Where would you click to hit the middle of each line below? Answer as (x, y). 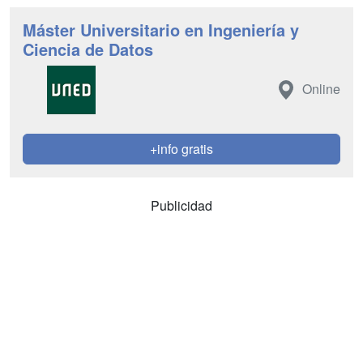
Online (321, 88)
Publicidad (181, 205)
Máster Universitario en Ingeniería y (161, 30)
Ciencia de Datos (88, 49)
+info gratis (181, 149)
